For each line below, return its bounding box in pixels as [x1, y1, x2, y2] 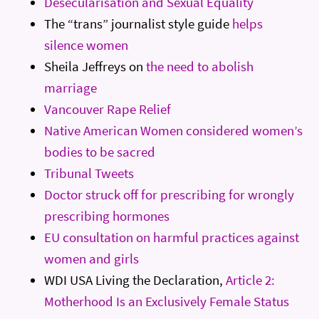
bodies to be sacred [44, 142, 156, 160]
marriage [44, 78, 98, 96]
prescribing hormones [44, 206, 170, 224]
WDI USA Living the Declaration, [44, 271, 226, 288]
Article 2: [226, 271, 276, 288]
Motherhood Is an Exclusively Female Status [44, 292, 290, 310]
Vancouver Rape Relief [44, 100, 172, 117]
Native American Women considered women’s [44, 121, 303, 139]
